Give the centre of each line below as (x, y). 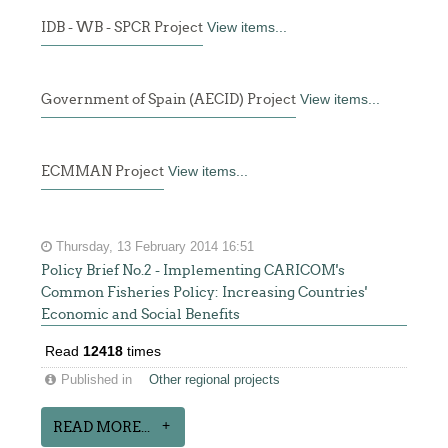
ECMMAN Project (103, 171)
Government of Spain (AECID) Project (169, 99)
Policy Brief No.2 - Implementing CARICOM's (193, 270)
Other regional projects (215, 380)
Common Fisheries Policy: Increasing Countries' (204, 292)
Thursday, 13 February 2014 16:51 (153, 247)
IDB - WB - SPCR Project (122, 27)
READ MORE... (102, 427)
